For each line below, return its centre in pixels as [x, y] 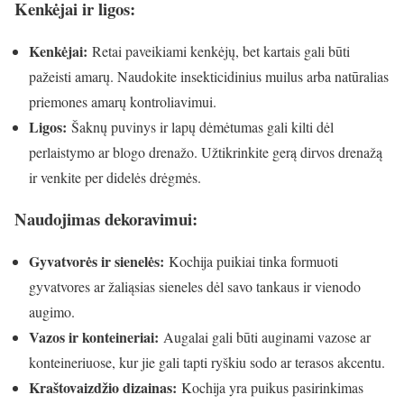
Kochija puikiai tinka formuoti [251, 262]
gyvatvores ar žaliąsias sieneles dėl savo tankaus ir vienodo [195, 287]
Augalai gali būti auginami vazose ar [265, 337]
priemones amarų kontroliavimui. [123, 101]
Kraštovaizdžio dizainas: [103, 388]
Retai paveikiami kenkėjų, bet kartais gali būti [219, 50]
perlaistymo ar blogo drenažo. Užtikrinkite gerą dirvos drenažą [206, 151]
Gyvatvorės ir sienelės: [96, 262]
